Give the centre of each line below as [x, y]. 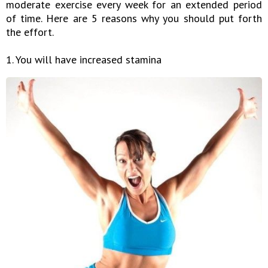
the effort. [30, 32]
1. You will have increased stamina [84, 59]
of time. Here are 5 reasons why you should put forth [134, 18]
